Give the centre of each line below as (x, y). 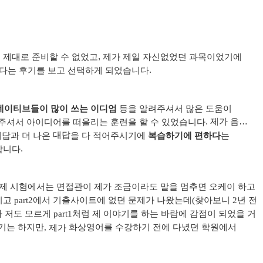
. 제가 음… (227, 121)
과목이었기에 (215, 57)
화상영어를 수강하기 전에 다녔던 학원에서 (153, 227)
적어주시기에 (119, 135)
